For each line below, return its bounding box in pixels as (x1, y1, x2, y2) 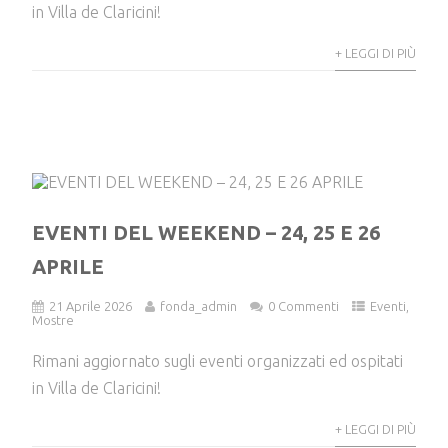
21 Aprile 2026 (49, 299, 133, 314)
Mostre (32, 313, 75, 328)
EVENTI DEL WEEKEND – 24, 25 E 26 (32, 221, 381, 245)
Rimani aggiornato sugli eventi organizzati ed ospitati (32, 352, 404, 371)
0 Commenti (268, 299, 340, 314)
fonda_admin (160, 299, 238, 314)
